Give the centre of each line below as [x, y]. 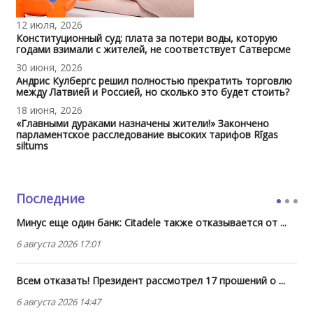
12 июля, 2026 [49, 24]
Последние [50, 198]
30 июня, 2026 [49, 67]
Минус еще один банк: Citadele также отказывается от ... [151, 222]
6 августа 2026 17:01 [58, 243]
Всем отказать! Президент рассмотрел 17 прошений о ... [150, 280]
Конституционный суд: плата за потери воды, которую [146, 38]
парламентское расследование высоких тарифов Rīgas [147, 134]
